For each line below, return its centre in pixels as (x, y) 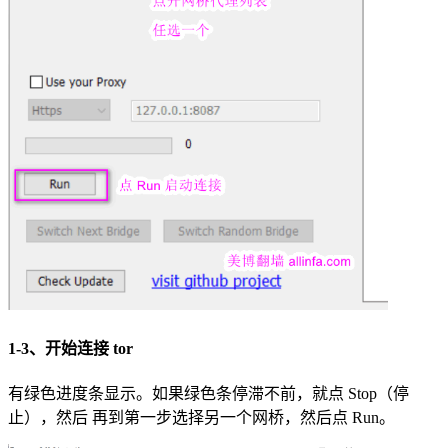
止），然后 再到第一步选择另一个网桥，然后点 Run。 (201, 418)
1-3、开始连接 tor (70, 348)
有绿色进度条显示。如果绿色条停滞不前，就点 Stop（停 (208, 394)
